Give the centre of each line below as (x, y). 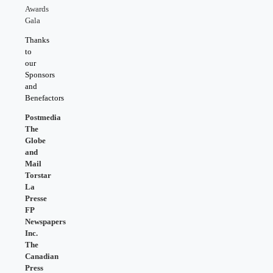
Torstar (38, 175)
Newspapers (45, 221)
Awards (37, 9)
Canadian (42, 256)
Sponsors (40, 74)
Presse (36, 198)
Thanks (37, 40)
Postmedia (43, 117)
